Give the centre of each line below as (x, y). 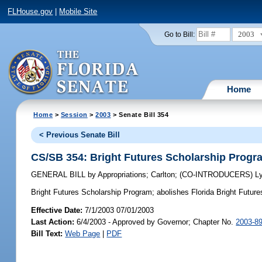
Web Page (83, 233)
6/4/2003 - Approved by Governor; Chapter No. (155, 222)
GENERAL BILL (60, 175)
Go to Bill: (179, 34)
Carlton (163, 175)
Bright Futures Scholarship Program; (93, 192)
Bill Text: (47, 233)
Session (74, 114)
